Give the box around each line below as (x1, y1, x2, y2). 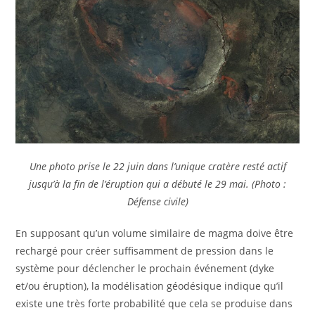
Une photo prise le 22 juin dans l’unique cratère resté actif (29, 159, 286, 173)
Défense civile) (127, 194, 188, 208)
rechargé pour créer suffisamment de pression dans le (15, 243, 274, 257)
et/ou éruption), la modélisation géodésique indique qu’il (15, 278, 284, 292)
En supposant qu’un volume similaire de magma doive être (15, 226, 294, 240)
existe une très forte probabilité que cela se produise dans (15, 296, 293, 310)
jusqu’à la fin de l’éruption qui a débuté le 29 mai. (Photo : (29, 176, 286, 191)
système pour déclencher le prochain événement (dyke (15, 261, 275, 275)
